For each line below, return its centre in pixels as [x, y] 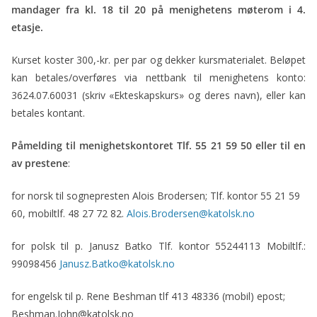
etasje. [27, 27]
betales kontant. [48, 113]
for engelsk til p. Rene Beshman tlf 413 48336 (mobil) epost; [148, 296]
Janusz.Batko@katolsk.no [117, 264]
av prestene [40, 163]
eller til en [281, 145]
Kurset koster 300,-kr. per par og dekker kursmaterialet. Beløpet [158, 60]
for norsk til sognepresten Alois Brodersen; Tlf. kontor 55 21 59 [156, 196]
